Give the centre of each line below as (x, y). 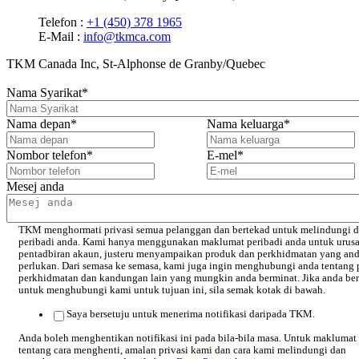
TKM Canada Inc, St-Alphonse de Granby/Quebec (136, 63)
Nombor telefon (46, 155)
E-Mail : (61, 36)
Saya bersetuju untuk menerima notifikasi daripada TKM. (191, 315)
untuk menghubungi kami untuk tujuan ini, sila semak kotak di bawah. (172, 290)
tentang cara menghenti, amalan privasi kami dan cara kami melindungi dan (182, 351)
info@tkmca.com (127, 36)
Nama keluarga (245, 124)
